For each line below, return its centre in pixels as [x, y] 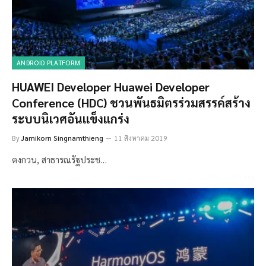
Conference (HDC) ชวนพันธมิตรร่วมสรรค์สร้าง [131, 103]
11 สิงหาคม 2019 [141, 138]
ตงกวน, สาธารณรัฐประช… [59, 160]
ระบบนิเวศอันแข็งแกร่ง [71, 119]
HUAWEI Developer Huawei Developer [111, 87]
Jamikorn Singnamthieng [62, 138]
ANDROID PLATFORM [49, 63]
